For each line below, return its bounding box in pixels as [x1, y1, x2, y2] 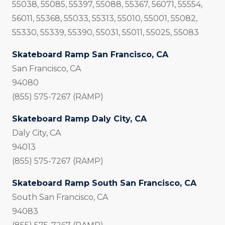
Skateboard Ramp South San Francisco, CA [12, 178, 196, 188]
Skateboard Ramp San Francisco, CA [12, 50, 168, 60]
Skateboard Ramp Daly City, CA [12, 114, 147, 124]
